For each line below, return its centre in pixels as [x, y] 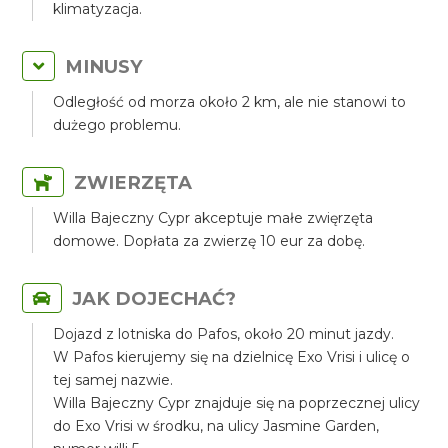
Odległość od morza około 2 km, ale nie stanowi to [230, 102]
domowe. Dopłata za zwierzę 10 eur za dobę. [209, 241]
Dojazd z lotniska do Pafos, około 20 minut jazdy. [224, 334]
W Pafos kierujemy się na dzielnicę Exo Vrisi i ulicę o [232, 357]
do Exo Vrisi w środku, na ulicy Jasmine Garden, [216, 426]
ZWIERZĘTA [133, 182]
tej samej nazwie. [113, 380]
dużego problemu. [117, 125]
